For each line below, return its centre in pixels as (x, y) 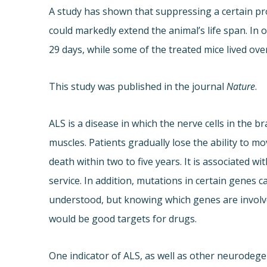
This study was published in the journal (138, 87)
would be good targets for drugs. (123, 219)
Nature (241, 87)
